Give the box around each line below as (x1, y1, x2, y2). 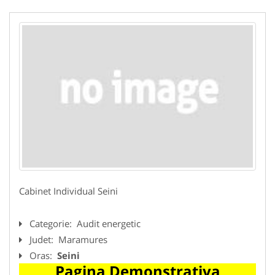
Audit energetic (77, 217, 141, 230)
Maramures (58, 233, 107, 246)
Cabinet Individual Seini (19, 184, 118, 197)
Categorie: (29, 217, 74, 230)
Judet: (29, 233, 56, 246)
